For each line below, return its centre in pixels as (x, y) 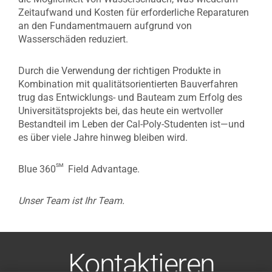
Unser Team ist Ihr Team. (71, 201)
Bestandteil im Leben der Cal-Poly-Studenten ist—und (131, 124)
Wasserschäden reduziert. (73, 39)
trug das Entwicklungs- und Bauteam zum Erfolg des (130, 97)
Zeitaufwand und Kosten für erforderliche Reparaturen (134, 12)
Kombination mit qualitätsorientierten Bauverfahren (128, 84)
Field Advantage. (103, 169)
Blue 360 (37, 169)
